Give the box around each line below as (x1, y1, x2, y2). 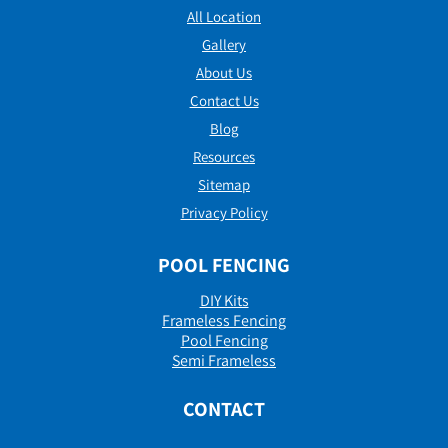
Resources (193, 147, 255, 167)
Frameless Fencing (162, 310, 286, 332)
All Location (187, 7, 261, 27)
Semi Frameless (172, 350, 276, 372)
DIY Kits (199, 290, 249, 312)
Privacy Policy (180, 203, 268, 223)
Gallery (202, 35, 246, 55)
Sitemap (198, 175, 250, 195)
